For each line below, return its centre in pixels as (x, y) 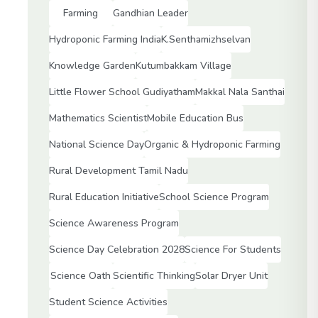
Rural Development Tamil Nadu (118, 170)
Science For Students (232, 249)
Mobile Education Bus (195, 118)
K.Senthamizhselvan (205, 39)
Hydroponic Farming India (105, 39)
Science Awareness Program (114, 223)
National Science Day (96, 144)
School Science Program (214, 197)
